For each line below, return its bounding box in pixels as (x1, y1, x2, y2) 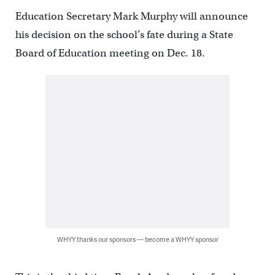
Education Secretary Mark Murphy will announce (15, 10, 248, 23)
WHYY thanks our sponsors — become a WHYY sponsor (56, 234, 219, 244)
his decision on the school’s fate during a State (15, 28, 233, 42)
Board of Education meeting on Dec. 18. (15, 47, 205, 60)
